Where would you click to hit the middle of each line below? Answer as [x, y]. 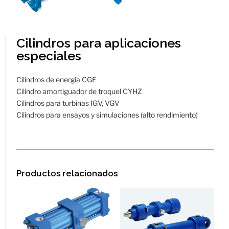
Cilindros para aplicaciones [99, 43]
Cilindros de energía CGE [56, 80]
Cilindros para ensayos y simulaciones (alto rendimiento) [107, 115]
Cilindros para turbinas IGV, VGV [68, 103]
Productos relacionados [67, 174]
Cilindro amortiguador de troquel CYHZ [79, 91]
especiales [49, 56]
